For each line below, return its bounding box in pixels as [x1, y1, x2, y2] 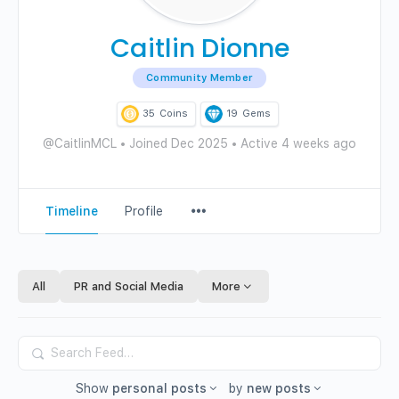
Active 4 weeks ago [237, 136, 356, 151]
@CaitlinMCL [43, 136, 117, 151]
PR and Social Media [74, 280, 183, 293]
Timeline [45, 204, 98, 218]
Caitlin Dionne [110, 30, 289, 66]
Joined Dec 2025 [126, 136, 232, 151]
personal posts [111, 380, 207, 395]
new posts [246, 380, 311, 395]
